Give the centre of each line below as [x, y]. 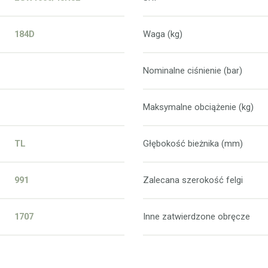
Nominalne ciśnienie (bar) [192, 70]
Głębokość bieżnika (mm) [193, 143]
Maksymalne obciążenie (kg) [198, 107]
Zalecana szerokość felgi [193, 180]
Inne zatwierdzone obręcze [196, 216]
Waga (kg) [162, 34]
